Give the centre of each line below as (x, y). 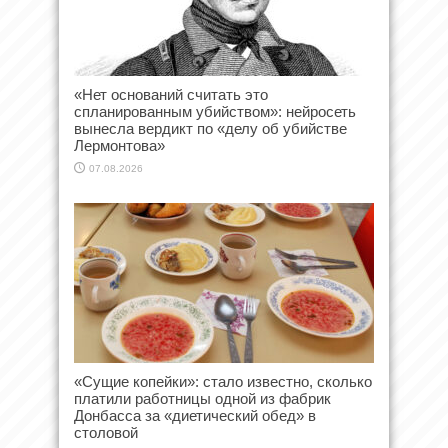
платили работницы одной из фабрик (202, 398)
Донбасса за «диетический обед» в (195, 415)
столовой (106, 432)
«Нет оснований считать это (171, 94)
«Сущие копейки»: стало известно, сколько (223, 381)
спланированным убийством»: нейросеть (215, 111)
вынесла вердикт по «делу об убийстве (210, 128)
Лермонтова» (119, 145)
